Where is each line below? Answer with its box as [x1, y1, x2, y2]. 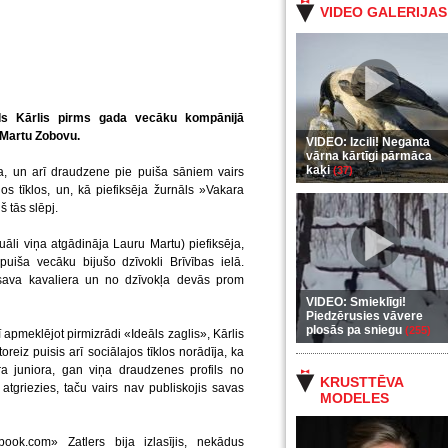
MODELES [320, 390, 389, 406]
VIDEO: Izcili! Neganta [306, 135, 430, 149]
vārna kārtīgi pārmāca [306, 149, 432, 163]
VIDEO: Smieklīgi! [306, 295, 406, 309]
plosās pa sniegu [306, 323, 405, 337]
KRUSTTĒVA [320, 374, 403, 390]
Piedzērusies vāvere [306, 309, 423, 323]
